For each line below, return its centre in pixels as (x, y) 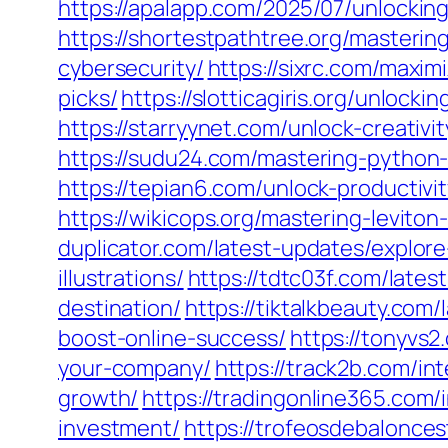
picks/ (88, 98)
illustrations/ (121, 278)
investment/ (119, 428)
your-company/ (134, 368)
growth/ (98, 398)
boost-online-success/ (172, 338)
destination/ (119, 308)
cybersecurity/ (131, 68)
